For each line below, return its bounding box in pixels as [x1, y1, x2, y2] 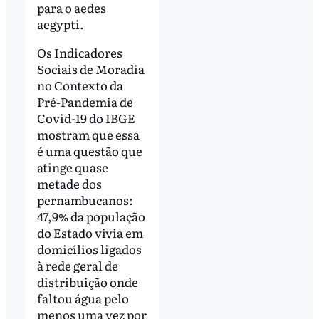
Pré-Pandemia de [36, 93, 133, 111]
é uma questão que [36, 142, 142, 160]
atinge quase [36, 158, 108, 177]
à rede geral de [36, 256, 118, 275]
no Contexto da [36, 76, 123, 95]
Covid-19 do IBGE [36, 109, 135, 127]
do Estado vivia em [36, 224, 143, 242]
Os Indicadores [36, 43, 122, 62]
